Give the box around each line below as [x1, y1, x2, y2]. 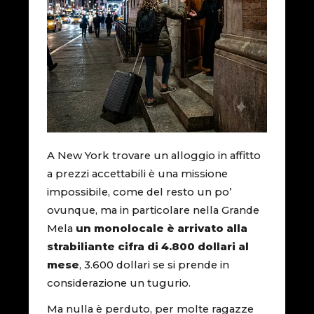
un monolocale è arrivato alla [76, 221, 248, 235]
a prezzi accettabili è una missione [47, 167, 228, 180]
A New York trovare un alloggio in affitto [47, 149, 261, 162]
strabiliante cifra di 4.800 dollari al [47, 240, 250, 253]
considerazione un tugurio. [47, 276, 191, 289]
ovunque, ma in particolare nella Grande [47, 203, 260, 217]
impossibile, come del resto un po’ [47, 185, 232, 198]
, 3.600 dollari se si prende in [79, 258, 230, 271]
